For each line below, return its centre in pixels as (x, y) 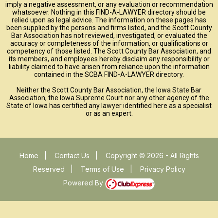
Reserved (49, 169)
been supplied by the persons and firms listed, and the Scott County (109, 28)
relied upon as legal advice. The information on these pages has (109, 20)
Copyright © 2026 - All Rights (152, 156)
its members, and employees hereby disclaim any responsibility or (109, 59)
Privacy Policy (163, 169)
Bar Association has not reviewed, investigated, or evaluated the (109, 36)
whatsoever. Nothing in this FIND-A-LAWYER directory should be (109, 12)
